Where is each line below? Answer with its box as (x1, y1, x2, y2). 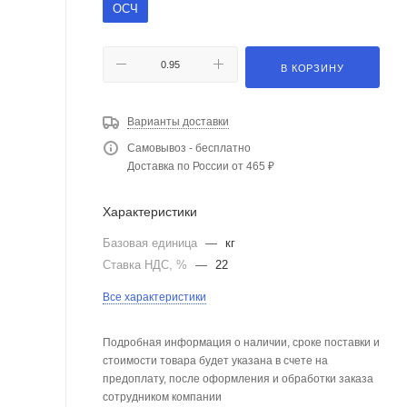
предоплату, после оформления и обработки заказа (103, 372, 373, 385)
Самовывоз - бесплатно (127, 141, 251, 154)
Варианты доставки (127, 114, 229, 128)
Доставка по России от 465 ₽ (127, 159, 274, 173)
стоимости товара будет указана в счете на (103, 353, 328, 367)
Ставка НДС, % (103, 257, 191, 272)
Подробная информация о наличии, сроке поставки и (103, 335, 380, 349)
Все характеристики (103, 290, 206, 303)
